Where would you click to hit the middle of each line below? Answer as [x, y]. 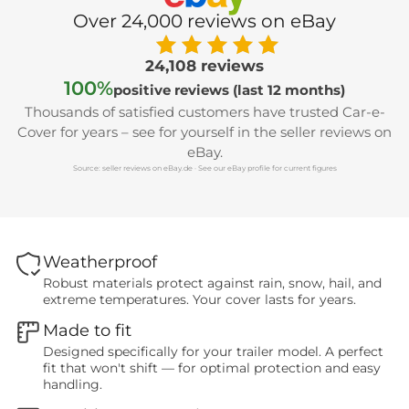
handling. [73, 384]
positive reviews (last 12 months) [229, 89]
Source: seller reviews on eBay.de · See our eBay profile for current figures [204, 168]
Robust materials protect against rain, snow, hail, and [212, 283]
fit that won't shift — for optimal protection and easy [212, 368]
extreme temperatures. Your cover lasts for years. [199, 299]
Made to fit [87, 330]
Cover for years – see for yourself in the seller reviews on [204, 131]
